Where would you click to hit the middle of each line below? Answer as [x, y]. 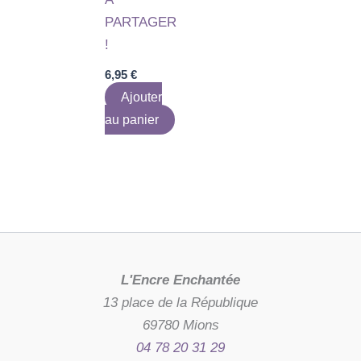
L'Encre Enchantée [180, 280]
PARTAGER [141, 23]
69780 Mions [180, 325]
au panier [132, 119]
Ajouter [142, 97]
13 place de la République [180, 302]
